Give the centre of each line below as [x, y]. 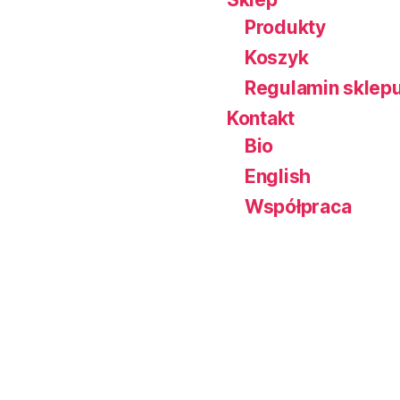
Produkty [285, 28]
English [278, 177]
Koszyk [277, 58]
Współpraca [298, 207]
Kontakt [261, 119]
